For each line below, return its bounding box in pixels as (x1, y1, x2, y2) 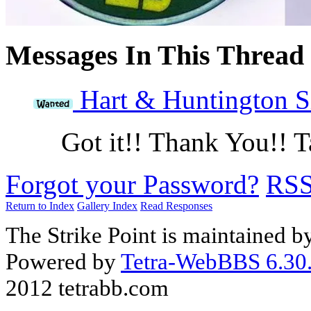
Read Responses (140, 200, 212, 212)
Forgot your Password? (6, 169, 259, 200)
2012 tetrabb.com (6, 275, 169, 301)
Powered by (6, 249, 121, 275)
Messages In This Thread (6, 39, 304, 71)
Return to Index (6, 200, 74, 212)
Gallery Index (77, 200, 137, 212)
